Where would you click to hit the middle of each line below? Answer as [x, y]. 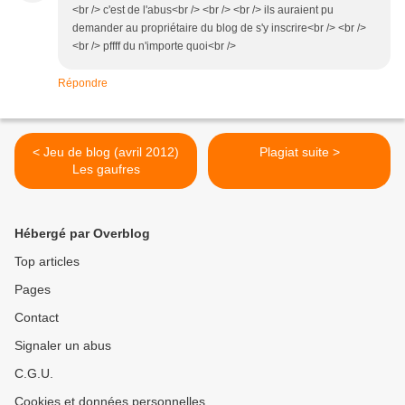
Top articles [47, 261]
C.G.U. [34, 373]
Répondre [83, 83]
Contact [37, 317]
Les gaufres [106, 169]
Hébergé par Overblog [82, 233]
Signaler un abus [63, 345]
